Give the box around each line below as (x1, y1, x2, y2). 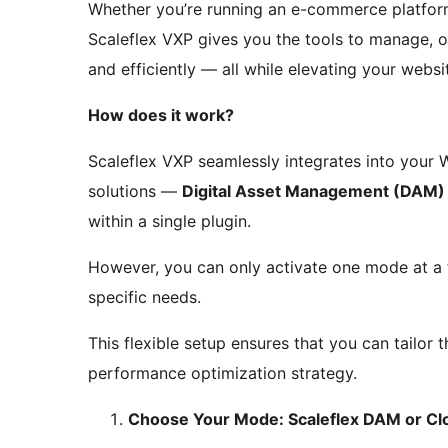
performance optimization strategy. (88, 363, 357, 384)
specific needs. (88, 287, 201, 308)
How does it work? (88, 105, 234, 126)
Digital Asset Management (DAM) (182, 181, 445, 202)
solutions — (88, 181, 182, 202)
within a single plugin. (88, 211, 251, 232)
